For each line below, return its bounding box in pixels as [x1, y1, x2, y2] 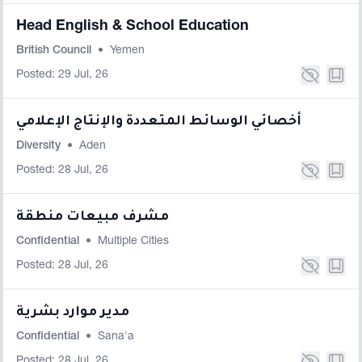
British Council [16, 45, 95, 57]
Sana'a [98, 331, 134, 343]
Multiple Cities [98, 236, 169, 247]
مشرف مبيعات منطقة [16, 210, 169, 225]
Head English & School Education [16, 19, 249, 34]
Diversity [16, 141, 64, 152]
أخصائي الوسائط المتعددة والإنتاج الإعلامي [16, 115, 301, 129]
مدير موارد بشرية [16, 305, 129, 320]
